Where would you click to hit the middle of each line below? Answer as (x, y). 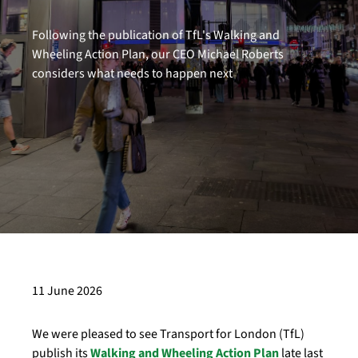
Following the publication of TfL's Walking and (156, 35)
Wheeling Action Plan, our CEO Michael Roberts (158, 54)
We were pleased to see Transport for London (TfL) (168, 334)
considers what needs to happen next (132, 74)
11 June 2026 (67, 291)
